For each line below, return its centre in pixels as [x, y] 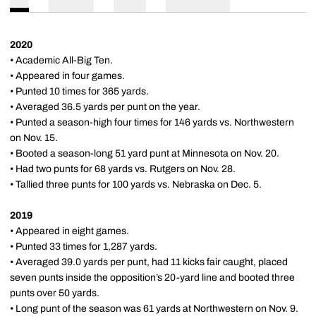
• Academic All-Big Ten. [61, 60]
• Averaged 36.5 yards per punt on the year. [105, 107]
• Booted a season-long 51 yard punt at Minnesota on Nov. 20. [145, 153]
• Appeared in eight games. [69, 231]
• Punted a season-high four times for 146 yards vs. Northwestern [152, 122]
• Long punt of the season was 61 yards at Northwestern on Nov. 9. [154, 309]
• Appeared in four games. [67, 76]
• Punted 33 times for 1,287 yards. [84, 247]
